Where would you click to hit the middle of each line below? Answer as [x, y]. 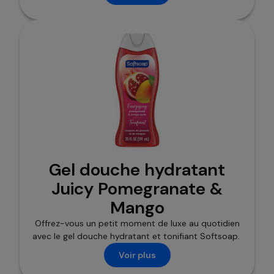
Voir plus [137, 255]
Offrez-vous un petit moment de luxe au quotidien [137, 224]
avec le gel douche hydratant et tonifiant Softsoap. [137, 236]
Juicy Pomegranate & [137, 189]
